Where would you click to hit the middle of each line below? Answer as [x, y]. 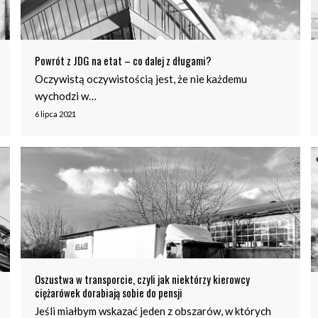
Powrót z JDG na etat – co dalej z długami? [123, 60]
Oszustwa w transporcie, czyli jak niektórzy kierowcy [142, 279]
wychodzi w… [65, 95]
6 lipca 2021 [55, 114]
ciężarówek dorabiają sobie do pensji [108, 293]
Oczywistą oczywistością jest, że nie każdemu [141, 78]
